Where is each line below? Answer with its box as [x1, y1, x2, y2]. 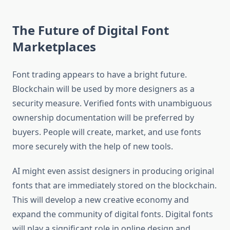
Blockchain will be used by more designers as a [12, 83, 195, 95]
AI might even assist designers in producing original [12, 165, 214, 177]
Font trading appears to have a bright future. [12, 69, 187, 81]
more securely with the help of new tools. [12, 141, 173, 152]
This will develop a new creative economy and [12, 194, 189, 206]
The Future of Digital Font [12, 22, 169, 39]
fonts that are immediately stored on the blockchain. [12, 180, 217, 191]
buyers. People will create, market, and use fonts [12, 126, 201, 138]
